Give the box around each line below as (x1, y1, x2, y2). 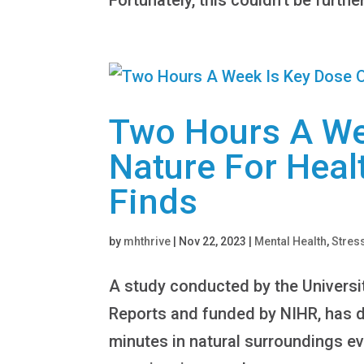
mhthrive (123, 234, 171, 248)
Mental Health (254, 234, 327, 248)
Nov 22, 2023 (179, 234, 247, 248)
